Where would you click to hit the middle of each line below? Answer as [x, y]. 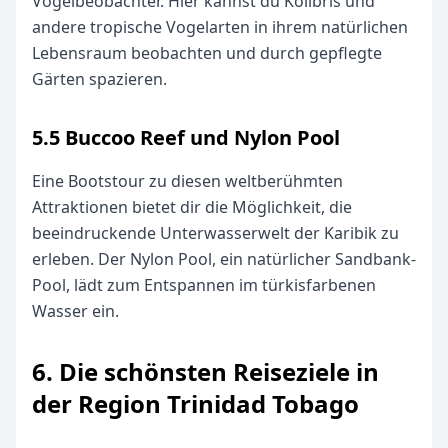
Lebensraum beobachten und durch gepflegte [207, 53]
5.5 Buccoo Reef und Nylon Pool [186, 137]
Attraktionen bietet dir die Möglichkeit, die [192, 207]
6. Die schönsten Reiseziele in [205, 371]
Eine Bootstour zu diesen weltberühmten [187, 181]
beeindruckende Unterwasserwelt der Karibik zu [215, 233]
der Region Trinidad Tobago [195, 403]
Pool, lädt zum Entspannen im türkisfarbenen [204, 285]
